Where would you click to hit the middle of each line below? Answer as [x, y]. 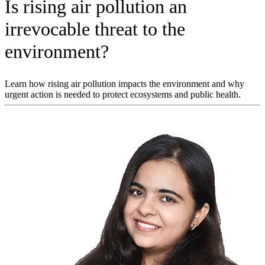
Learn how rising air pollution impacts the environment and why [125, 83]
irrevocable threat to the [95, 29]
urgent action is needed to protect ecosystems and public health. [123, 94]
